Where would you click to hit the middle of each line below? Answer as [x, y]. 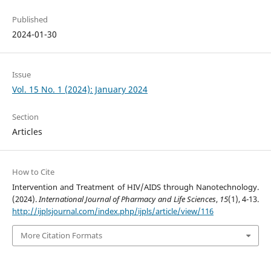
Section [25, 117]
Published [30, 20]
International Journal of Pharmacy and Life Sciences [127, 199]
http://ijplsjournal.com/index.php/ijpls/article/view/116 [113, 211]
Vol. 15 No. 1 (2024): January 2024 [80, 90]
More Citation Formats [61, 236]
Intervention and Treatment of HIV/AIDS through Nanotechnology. [135, 187]
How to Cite [33, 172]
